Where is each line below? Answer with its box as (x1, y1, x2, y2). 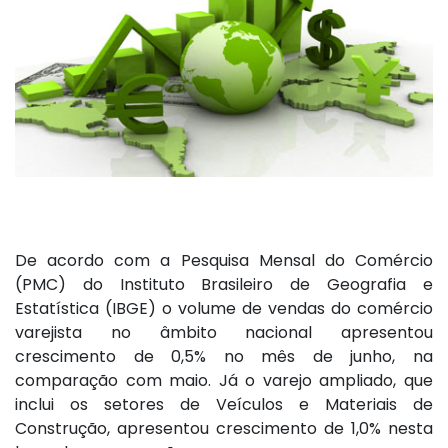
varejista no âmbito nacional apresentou (15, 321, 433, 345)
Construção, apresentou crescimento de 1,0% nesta (15, 417, 433, 441)
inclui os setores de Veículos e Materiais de (15, 393, 433, 417)
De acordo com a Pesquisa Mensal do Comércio (15, 249, 433, 273)
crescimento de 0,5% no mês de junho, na (15, 345, 433, 369)
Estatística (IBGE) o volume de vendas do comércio (15, 297, 433, 321)
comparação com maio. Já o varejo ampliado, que (15, 369, 433, 393)
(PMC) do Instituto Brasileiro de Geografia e (15, 273, 433, 297)
